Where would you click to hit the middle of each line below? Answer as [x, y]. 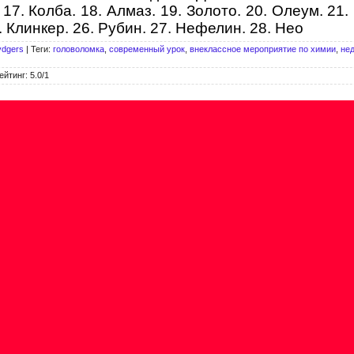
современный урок [147, 49]
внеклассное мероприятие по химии [263, 49]
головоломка [79, 49]
